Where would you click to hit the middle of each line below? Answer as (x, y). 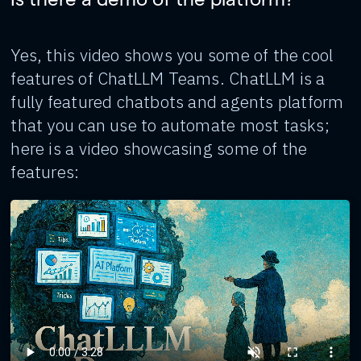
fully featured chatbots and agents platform (177, 102)
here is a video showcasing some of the (159, 148)
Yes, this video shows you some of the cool (172, 55)
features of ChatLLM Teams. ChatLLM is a (168, 78)
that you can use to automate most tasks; (170, 125)
